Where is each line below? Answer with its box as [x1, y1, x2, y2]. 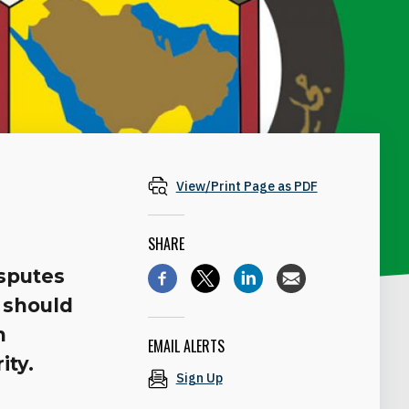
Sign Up [175, 370, 223, 387]
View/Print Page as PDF [175, 177, 318, 194]
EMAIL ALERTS [147, 335, 225, 358]
